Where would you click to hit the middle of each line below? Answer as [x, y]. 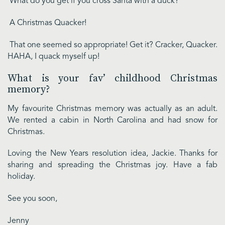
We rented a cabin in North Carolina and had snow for [113, 120]
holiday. [21, 177]
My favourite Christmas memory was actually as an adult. [113, 109]
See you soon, [32, 199]
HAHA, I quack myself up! [53, 57]
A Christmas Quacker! [47, 23]
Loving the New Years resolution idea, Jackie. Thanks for [113, 154]
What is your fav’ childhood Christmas [113, 78]
